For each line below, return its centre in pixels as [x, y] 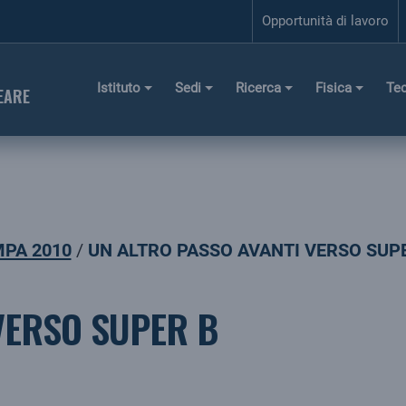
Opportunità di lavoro [325, 20]
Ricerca [259, 87]
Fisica [334, 87]
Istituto [119, 87]
